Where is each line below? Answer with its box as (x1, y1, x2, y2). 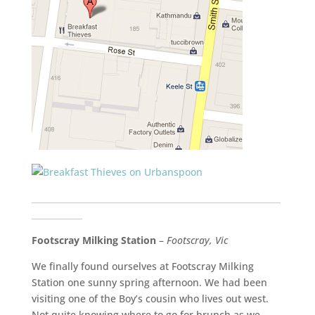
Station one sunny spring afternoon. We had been (31, 276, 267, 290)
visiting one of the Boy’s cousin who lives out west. (31, 292, 269, 306)
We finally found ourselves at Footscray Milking (31, 259, 254, 274)
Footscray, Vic (166, 233, 228, 247)
